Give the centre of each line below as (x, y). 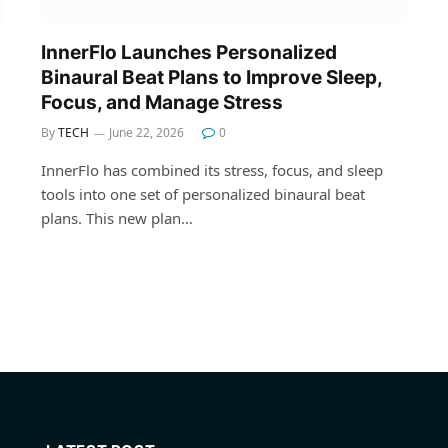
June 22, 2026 (146, 133)
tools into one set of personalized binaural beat (203, 194)
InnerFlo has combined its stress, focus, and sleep (212, 170)
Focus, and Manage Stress (162, 103)
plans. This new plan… (117, 218)
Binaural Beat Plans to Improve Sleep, (211, 78)
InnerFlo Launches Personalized (189, 53)
